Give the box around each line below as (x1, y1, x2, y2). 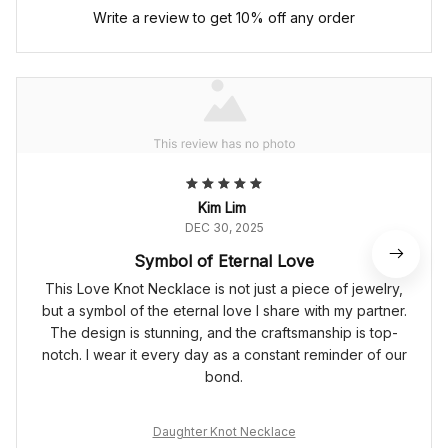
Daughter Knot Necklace (152, 424, 296, 440)
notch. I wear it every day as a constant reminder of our (41, 346, 407, 364)
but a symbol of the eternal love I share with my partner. (41, 302, 407, 320)
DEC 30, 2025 (184, 220, 264, 236)
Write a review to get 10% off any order (93, 9, 355, 27)
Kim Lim (198, 199, 246, 217)
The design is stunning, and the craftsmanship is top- (50, 324, 398, 342)
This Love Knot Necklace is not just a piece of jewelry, (45, 280, 403, 298)
